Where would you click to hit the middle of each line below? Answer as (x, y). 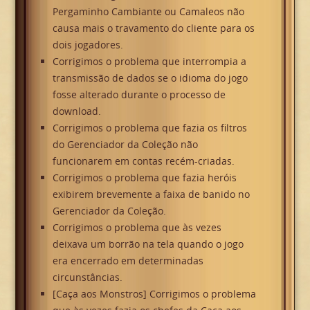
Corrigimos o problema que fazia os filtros (149, 128)
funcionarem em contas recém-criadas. (143, 161)
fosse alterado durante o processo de (139, 95)
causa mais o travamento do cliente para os (153, 28)
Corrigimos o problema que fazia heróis (144, 178)
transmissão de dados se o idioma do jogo (150, 78)
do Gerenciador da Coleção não (125, 145)
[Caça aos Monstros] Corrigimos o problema (154, 294)
